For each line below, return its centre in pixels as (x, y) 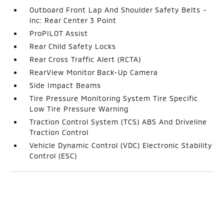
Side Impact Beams (65, 85)
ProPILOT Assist (59, 33)
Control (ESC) (53, 155)
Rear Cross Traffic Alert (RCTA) (85, 59)
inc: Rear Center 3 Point (73, 20)
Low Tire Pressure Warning (79, 108)
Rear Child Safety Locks (73, 46)
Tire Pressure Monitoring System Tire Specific (114, 98)
